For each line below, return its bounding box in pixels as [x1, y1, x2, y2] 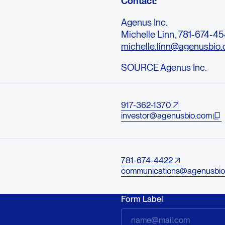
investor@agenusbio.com [121, 110, 212, 121]
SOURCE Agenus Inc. [121, 62, 207, 73]
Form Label [121, 193, 164, 204]
